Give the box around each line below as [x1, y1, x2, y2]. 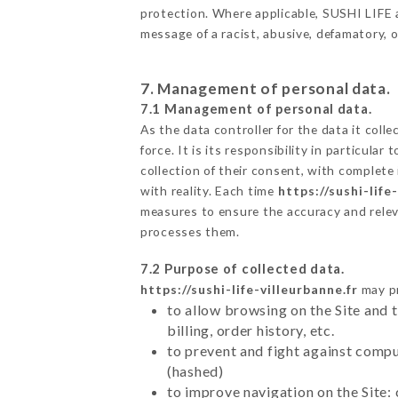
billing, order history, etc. [166, 322, 335, 339]
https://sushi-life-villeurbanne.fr [139, 282, 358, 298]
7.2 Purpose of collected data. [139, 261, 345, 277]
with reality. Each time [139, 183, 278, 199]
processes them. [139, 224, 240, 240]
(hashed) [166, 362, 224, 380]
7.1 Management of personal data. [139, 101, 372, 117]
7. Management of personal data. [139, 79, 391, 99]
